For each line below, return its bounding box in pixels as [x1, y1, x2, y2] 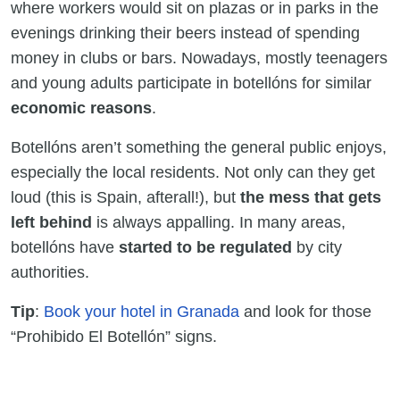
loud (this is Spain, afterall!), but [11, 188, 240, 207]
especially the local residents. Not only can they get [11, 163, 375, 182]
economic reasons [11, 99, 152, 118]
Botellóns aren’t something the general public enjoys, [11, 138, 387, 157]
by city [292, 238, 342, 257]
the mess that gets [240, 188, 381, 207]
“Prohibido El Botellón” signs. [11, 328, 226, 346]
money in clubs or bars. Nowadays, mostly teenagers [11, 49, 387, 68]
